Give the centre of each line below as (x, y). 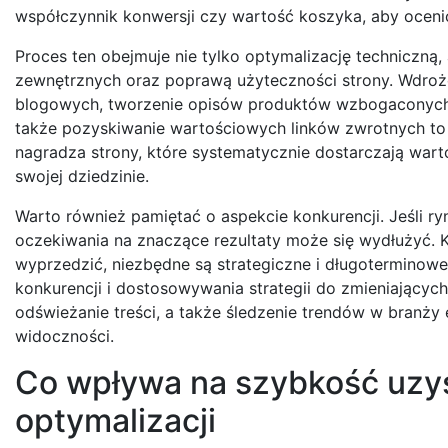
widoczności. (64, 335)
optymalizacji (115, 420)
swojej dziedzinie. (82, 175)
